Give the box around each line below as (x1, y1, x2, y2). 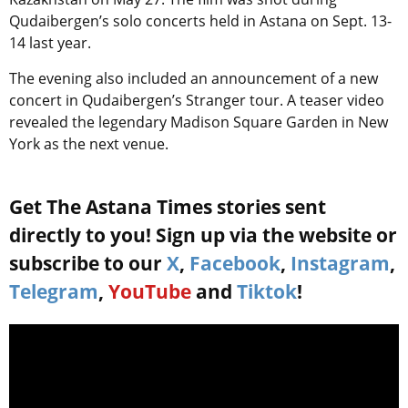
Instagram (291, 250, 390, 277)
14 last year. (9, 33, 91, 54)
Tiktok (237, 279, 297, 305)
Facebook (189, 250, 280, 277)
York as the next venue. (9, 134, 172, 155)
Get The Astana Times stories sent (9, 194, 326, 220)
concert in (9, 90, 82, 111)
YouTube (108, 279, 191, 305)
